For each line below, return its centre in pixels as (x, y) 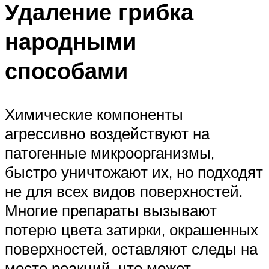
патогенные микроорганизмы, (110, 152)
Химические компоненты (94, 114)
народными (71, 41)
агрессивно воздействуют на (107, 133)
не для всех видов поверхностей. (124, 191)
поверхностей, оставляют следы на (131, 248)
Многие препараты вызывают (111, 210)
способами (66, 70)
